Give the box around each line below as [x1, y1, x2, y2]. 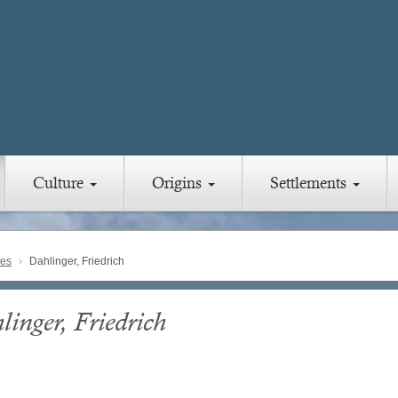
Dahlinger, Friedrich [27, 255, 124, 268]
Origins [152, 173, 206, 193]
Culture [33, 173, 88, 193]
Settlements [270, 173, 351, 193]
